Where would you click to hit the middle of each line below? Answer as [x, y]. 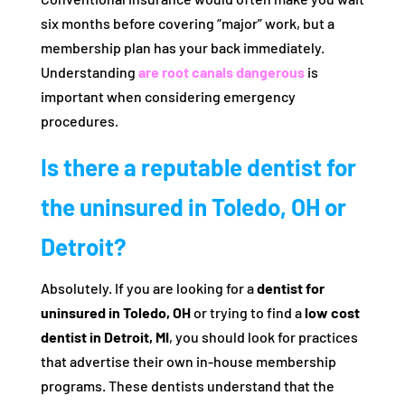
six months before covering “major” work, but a [187, 23]
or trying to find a [247, 312]
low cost [332, 312]
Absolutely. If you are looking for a [148, 288]
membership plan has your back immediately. [182, 47]
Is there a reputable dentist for [198, 167]
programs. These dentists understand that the [187, 386]
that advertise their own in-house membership [188, 361]
